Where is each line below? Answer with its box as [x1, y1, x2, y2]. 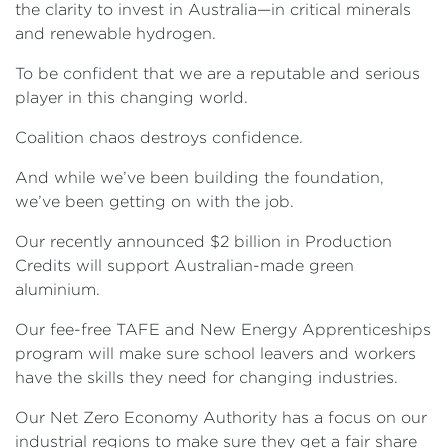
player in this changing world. [15, 89, 248, 106]
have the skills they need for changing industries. [15, 369, 398, 386]
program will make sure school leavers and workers [15, 345, 416, 362]
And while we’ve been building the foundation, [15, 169, 384, 186]
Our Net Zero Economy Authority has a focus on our [15, 409, 427, 426]
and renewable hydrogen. [15, 25, 216, 42]
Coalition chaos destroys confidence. [15, 129, 303, 146]
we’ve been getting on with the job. [15, 193, 294, 210]
